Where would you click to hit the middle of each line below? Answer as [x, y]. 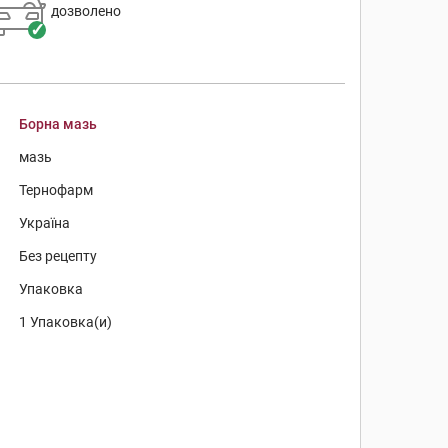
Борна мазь [58, 124]
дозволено [85, 11]
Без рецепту [58, 256]
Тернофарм [56, 190]
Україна [45, 223]
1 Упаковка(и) [66, 322]
